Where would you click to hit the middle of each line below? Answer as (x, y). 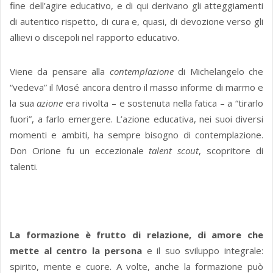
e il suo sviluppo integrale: (203, 251)
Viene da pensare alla (60, 72)
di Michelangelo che (218, 72)
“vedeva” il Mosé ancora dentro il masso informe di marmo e (136, 87)
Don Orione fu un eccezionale (80, 151)
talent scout (174, 151)
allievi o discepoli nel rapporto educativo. (94, 37)
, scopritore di (231, 151)
